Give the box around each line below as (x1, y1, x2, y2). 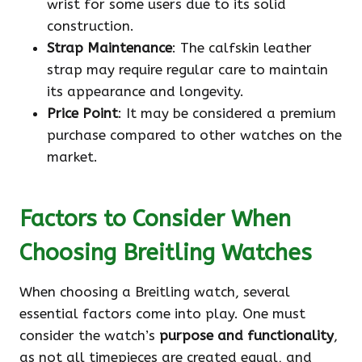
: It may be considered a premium (118, 105, 336, 122)
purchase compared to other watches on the (47, 127, 342, 144)
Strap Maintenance (47, 40, 172, 57)
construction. (47, 18, 134, 35)
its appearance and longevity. (47, 83, 244, 100)
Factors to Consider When (19, 205, 291, 233)
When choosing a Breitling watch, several (19, 284, 290, 301)
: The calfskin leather (172, 40, 312, 57)
